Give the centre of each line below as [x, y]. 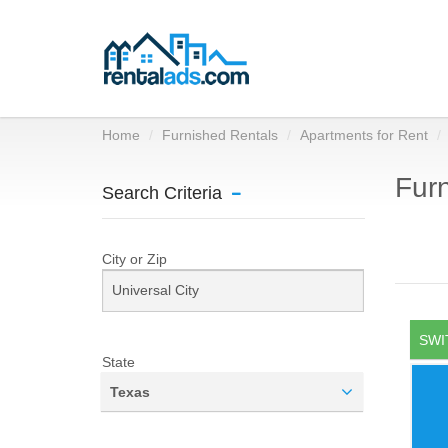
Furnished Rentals [220, 135]
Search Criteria [162, 193]
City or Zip [134, 259]
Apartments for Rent [364, 135]
